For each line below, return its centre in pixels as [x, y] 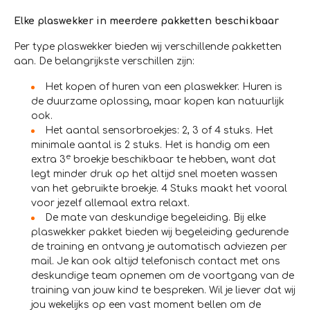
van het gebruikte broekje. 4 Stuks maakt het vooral [159, 189]
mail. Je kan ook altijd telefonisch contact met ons [156, 262]
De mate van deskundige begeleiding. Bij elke [155, 218]
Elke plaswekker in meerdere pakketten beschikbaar [146, 21]
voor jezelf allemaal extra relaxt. [110, 203]
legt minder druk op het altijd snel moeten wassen [154, 174]
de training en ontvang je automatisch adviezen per [159, 247]
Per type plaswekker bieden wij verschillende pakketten [148, 47]
